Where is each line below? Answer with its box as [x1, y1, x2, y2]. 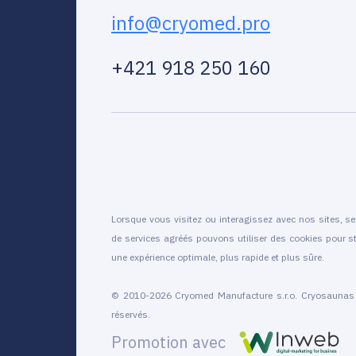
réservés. [111, 308, 150, 320]
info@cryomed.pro [111, 10, 270, 36]
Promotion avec [111, 331, 226, 353]
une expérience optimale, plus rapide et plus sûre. [111, 250, 324, 263]
